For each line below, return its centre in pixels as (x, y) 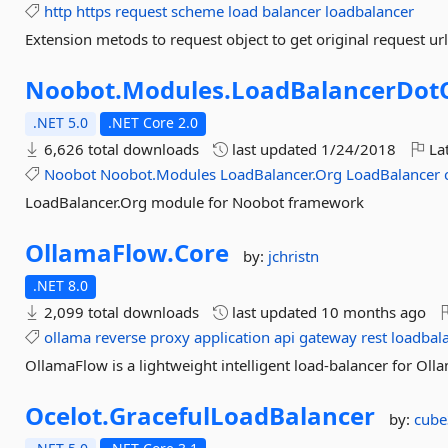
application (232, 337)
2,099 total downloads (120, 312)
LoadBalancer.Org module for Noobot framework (195, 202)
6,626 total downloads (120, 149)
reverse (121, 337)
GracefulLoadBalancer (242, 415)
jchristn (294, 256)
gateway (328, 337)
